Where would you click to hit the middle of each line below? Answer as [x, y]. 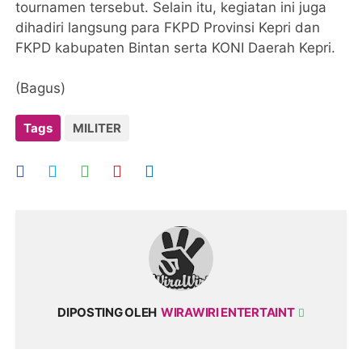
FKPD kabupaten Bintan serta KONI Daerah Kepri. [176, 48]
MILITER [97, 128]
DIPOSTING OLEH [107, 313]
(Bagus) [43, 88]
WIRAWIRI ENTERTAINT [229, 313]
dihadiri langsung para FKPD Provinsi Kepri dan [168, 28]
